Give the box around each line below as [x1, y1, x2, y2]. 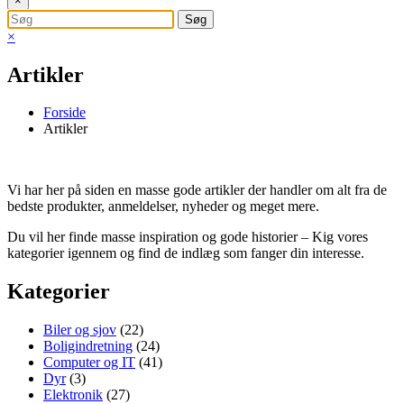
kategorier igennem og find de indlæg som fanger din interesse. [7, 245, 364, 262]
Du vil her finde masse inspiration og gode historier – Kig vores [7, 229, 368, 245]
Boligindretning [43, 338, 133, 354]
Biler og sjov [43, 322, 116, 338]
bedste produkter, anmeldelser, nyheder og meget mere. [7, 198, 319, 215]
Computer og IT [43, 354, 135, 371]
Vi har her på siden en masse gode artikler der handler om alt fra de [7, 182, 387, 198]
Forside [43, 105, 86, 121]
